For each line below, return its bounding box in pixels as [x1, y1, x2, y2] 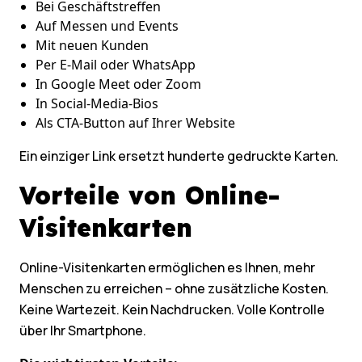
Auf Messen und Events [36, 17, 179, 36]
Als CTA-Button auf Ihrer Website [36, 114, 235, 133]
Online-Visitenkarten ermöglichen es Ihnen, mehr [19, 259, 315, 277]
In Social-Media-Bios [36, 95, 158, 113]
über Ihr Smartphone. [19, 322, 146, 340]
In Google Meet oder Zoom [36, 75, 201, 94]
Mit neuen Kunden [36, 36, 149, 55]
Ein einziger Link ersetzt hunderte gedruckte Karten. [19, 147, 339, 166]
